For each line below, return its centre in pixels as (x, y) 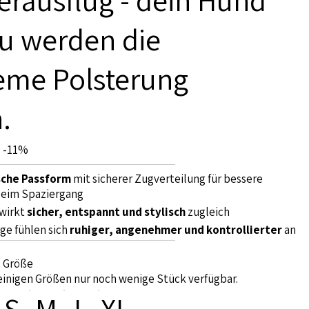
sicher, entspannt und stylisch (106, 212)
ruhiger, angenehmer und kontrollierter (176, 230)
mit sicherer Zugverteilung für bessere (167, 178)
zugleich (207, 212)
